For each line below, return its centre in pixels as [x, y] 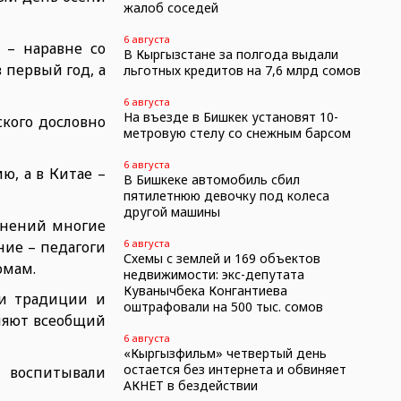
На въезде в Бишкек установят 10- [230, 117]
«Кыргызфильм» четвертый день [225, 353]
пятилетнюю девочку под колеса [226, 196]
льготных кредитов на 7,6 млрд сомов [242, 70]
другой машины [171, 212]
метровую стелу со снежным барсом [237, 133]
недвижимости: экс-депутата [213, 274]
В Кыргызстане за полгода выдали [230, 54]
